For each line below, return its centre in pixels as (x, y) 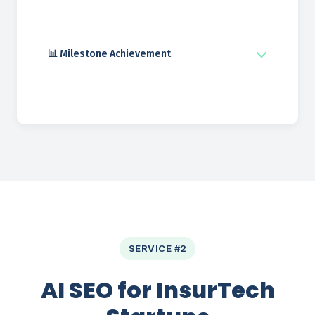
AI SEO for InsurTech (157, 290)
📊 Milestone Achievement (109, 53)
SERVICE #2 (157, 249)
